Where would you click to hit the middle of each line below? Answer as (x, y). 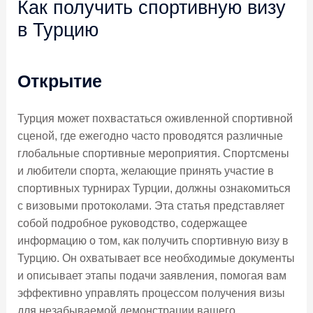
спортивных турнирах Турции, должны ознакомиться (154, 188)
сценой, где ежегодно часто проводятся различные (150, 136)
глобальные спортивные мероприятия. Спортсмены (153, 153)
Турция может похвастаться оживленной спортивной (155, 118)
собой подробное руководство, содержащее (132, 223)
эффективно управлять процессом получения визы (151, 293)
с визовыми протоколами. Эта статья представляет (151, 205)
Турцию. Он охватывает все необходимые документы (156, 258)
